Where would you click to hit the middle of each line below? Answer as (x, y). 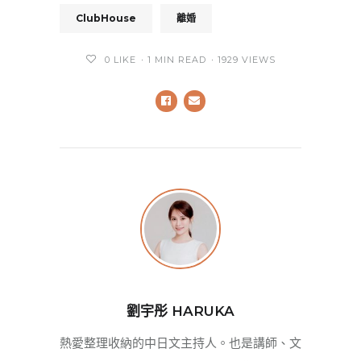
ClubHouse (106, 18)
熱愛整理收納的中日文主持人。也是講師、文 (180, 342)
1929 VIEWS (247, 59)
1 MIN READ (177, 59)
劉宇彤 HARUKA (180, 311)
